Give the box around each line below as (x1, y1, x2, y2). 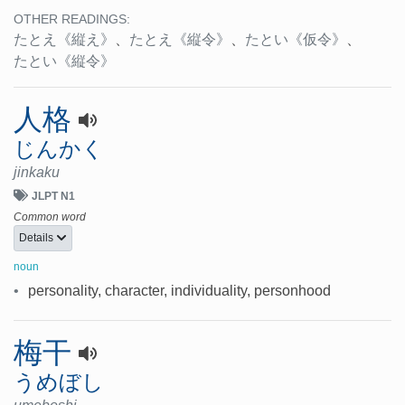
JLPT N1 (32, 190, 75, 203)
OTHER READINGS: (14, 13, 130, 27)
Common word (14, 211, 86, 224)
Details (19, 231, 56, 244)
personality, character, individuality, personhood (28, 282, 331, 298)
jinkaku (14, 165, 60, 181)
